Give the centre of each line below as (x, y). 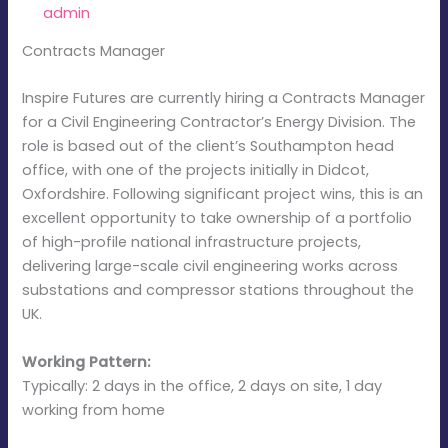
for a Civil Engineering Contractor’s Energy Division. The (219, 122)
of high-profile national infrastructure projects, (192, 242)
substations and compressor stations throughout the (218, 290)
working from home (94, 409)
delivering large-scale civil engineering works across (210, 266)
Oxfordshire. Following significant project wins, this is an (223, 194)
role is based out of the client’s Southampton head (208, 146)
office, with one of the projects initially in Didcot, (196, 170)
